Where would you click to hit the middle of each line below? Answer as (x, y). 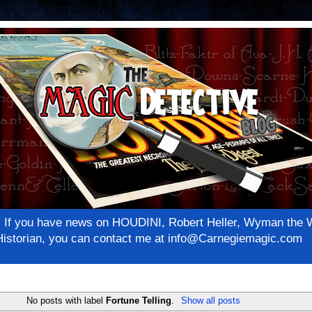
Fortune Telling (139, 301)
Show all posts (210, 301)
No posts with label (67, 301)
